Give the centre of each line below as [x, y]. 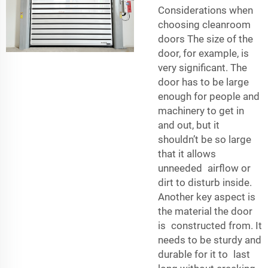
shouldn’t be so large [205, 139]
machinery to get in [201, 110]
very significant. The [202, 67]
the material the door [205, 211]
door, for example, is [206, 53]
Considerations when [208, 10]
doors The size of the [205, 39]
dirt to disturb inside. [205, 182]
